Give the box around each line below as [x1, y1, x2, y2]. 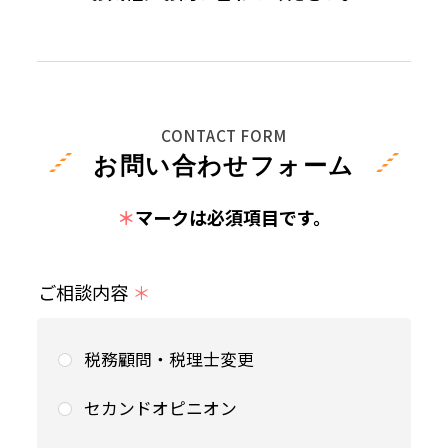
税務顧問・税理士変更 [84, 347, 255, 372]
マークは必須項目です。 [135, 203, 331, 230]
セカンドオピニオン [84, 396, 238, 421]
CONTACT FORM [160, 123, 288, 146]
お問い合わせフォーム [93, 149, 355, 179]
